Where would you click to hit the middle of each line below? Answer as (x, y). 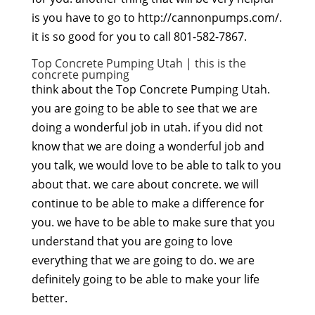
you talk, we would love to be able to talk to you (156, 166)
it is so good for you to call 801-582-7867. (139, 37)
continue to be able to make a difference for (148, 204)
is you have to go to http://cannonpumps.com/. (156, 18)
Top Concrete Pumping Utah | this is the (139, 64)
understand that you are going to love (132, 242)
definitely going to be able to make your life (145, 279)
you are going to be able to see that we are (144, 109)
